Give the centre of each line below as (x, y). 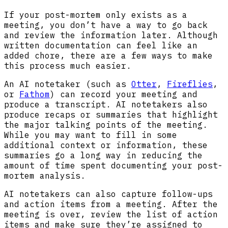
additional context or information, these (106, 145)
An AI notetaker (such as (68, 84)
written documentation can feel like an (101, 46)
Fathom (35, 94)
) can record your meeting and (124, 94)
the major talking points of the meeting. (106, 125)
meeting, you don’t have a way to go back (106, 25)
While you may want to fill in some (91, 135)
